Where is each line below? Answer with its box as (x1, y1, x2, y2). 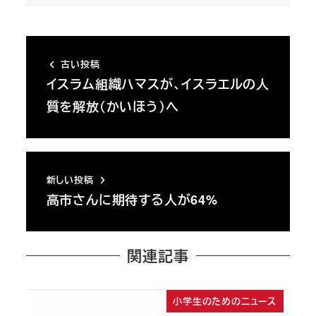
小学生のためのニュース (173, 294, 277, 308)
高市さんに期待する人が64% (46, 190, 218, 209)
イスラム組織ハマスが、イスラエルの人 (46, 75, 269, 94)
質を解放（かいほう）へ (46, 97, 179, 116)
